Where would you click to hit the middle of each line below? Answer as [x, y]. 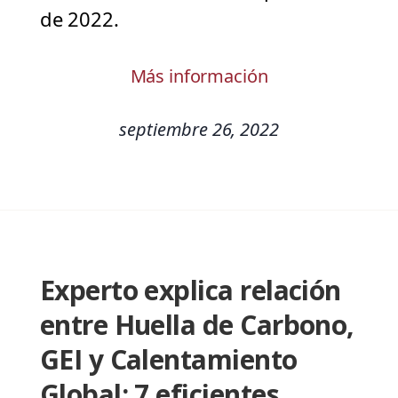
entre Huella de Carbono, [197, 325]
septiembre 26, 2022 [199, 130]
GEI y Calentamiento [168, 360]
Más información [199, 76]
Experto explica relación [190, 291]
